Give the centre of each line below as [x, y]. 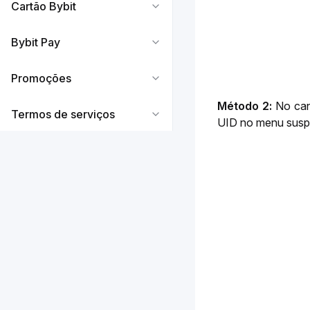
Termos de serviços [63, 114]
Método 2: [245, 106]
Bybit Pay [36, 42]
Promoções [41, 78]
